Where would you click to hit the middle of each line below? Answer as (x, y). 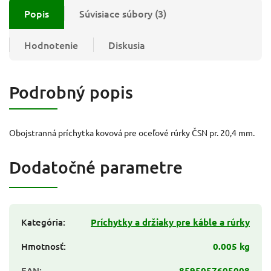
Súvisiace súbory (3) (123, 13)
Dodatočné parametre (96, 167)
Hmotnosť (42, 246)
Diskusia (127, 44)
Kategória (42, 222)
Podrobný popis (71, 92)
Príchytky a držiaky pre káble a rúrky (170, 222)
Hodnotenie (51, 44)
